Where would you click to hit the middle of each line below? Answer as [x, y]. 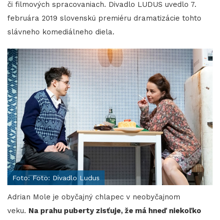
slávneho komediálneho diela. [62, 32]
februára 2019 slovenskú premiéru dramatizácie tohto [104, 18]
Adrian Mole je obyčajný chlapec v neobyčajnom [94, 197]
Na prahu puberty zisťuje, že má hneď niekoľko [115, 211]
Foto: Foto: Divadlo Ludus [56, 178]
